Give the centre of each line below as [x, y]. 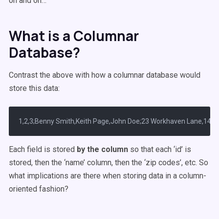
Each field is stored [42, 149]
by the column [102, 149]
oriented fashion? [39, 189]
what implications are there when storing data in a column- [108, 176]
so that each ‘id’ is [161, 149]
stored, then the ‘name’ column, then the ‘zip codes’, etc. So [109, 163]
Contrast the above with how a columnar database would [105, 75]
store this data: [34, 88]
